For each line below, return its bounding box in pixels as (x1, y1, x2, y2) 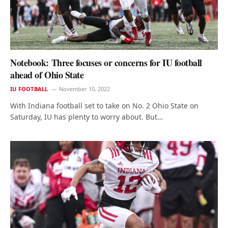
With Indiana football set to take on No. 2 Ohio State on (10, 101, 198, 111)
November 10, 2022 (59, 85, 110, 93)
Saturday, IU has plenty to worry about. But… (10, 112, 163, 122)
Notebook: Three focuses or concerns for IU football (10, 56, 203, 70)
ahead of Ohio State (10, 68, 84, 82)
